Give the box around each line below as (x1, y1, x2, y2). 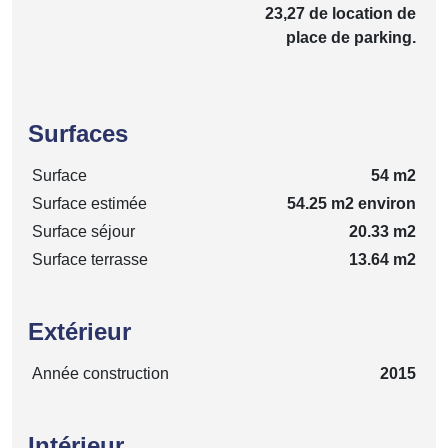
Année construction (32, 364, 169, 382)
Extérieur (28, 317, 131, 345)
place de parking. (286, 28, 416, 46)
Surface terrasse (32, 250, 148, 268)
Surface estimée (32, 194, 147, 212)
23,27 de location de (265, 4, 416, 22)
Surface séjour (32, 222, 135, 240)
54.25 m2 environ (287, 194, 416, 212)
